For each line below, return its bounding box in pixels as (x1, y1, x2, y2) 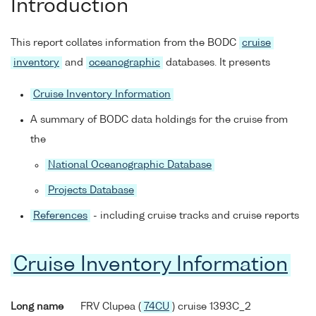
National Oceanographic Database (48, 160, 212, 171)
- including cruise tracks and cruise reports (90, 211, 299, 221)
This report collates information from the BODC (11, 38, 239, 49)
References (33, 211, 87, 221)
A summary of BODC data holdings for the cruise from (30, 115, 288, 126)
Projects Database (48, 186, 134, 196)
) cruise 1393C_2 (172, 301, 251, 312)
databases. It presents (163, 58, 270, 68)
